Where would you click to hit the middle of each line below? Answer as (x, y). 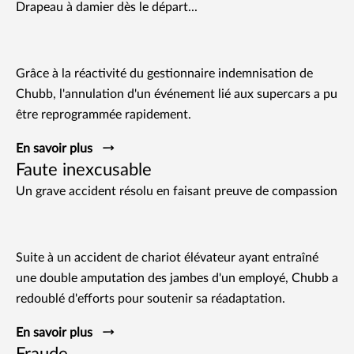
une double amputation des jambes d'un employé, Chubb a (177, 278)
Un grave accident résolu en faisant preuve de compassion (177, 191)
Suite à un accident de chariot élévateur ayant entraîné (167, 257)
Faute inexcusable (84, 169)
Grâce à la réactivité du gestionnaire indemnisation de (164, 73)
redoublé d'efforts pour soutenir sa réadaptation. (151, 298)
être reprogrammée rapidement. (104, 114)
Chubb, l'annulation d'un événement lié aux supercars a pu (177, 94)
